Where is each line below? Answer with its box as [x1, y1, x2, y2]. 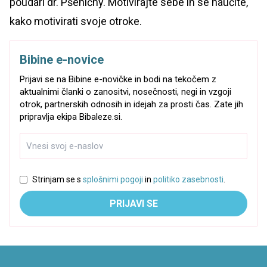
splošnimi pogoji [83, 175, 143, 185]
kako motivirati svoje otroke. [10, 15, 142, 28]
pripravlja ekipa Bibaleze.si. [20, 111, 122, 123]
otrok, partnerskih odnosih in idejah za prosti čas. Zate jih [20, 99, 243, 110]
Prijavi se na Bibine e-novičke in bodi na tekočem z [20, 74, 216, 85]
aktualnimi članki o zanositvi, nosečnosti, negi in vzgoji [20, 86, 231, 98]
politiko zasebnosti [153, 175, 223, 185]
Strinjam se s [32, 175, 83, 185]
